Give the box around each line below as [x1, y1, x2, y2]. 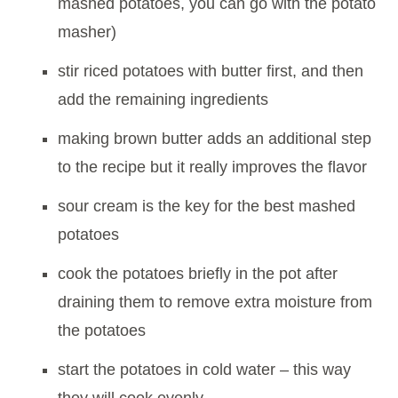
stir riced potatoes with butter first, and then [58, 62, 363, 81]
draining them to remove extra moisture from [58, 293, 372, 312]
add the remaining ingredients [58, 91, 268, 109]
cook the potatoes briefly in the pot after [58, 265, 338, 283]
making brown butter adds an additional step [58, 130, 371, 148]
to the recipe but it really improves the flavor [58, 158, 367, 177]
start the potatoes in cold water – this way [58, 361, 351, 379]
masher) [58, 23, 116, 42]
